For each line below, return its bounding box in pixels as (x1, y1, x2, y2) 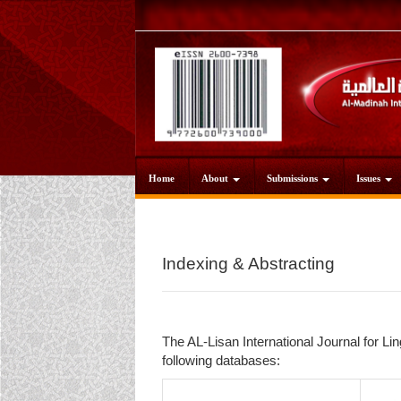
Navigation (170, 20, 232, 35)
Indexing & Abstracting (162, 253, 335, 273)
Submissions (267, 173, 320, 184)
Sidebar (170, 76, 215, 91)
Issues (356, 173, 383, 184)
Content (170, 57, 216, 73)
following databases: (162, 352, 280, 368)
